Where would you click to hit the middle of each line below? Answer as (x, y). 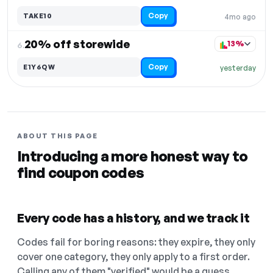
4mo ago (240, 17)
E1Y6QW (39, 67)
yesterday (238, 68)
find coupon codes (81, 173)
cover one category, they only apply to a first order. (133, 257)
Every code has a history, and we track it (133, 218)
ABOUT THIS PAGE (58, 136)
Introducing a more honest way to (133, 156)
